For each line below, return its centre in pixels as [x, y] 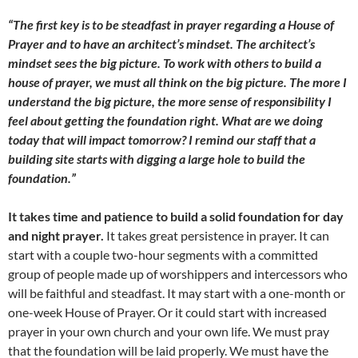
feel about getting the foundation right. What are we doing [165, 121]
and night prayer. [56, 236]
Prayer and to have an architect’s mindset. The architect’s [161, 44]
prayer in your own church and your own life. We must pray [169, 332]
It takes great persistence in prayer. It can [217, 236]
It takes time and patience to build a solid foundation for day [176, 217]
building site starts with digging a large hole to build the [157, 159]
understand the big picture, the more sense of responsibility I [170, 101]
